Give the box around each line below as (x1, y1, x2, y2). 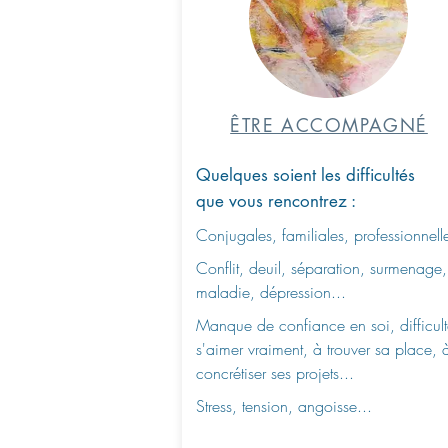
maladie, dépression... (196, 281, 346, 303)
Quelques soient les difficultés (196, 164, 415, 186)
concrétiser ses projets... (196, 362, 354, 384)
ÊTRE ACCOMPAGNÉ (230, 113, 428, 137)
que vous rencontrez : (196, 190, 356, 212)
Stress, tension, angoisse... (196, 395, 372, 417)
